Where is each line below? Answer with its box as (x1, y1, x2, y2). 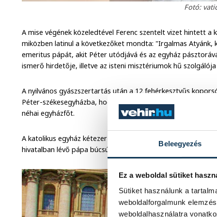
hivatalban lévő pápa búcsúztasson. (22, 145, 136, 155)
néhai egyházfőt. (22, 108, 75, 118)
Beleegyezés (158, 139, 202, 148)
